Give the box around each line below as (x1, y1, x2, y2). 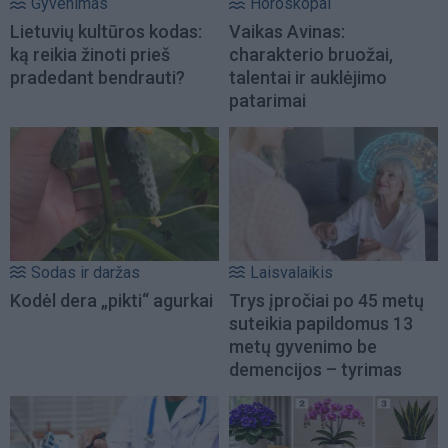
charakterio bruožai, (229, 44, 393, 66)
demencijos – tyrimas (229, 359, 402, 381)
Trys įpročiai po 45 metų (229, 290, 424, 312)
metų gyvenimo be (229, 336, 377, 358)
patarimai (229, 90, 306, 112)
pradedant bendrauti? (10, 67, 185, 89)
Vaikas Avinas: (229, 21, 345, 43)
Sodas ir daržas (31, 263, 140, 283)
